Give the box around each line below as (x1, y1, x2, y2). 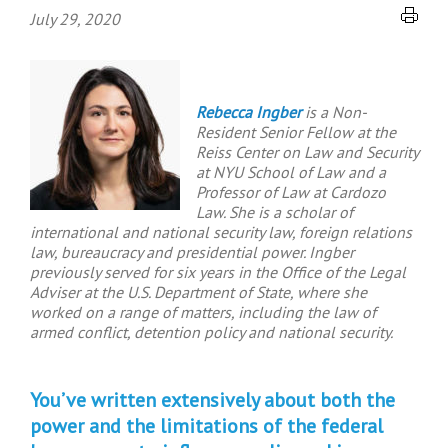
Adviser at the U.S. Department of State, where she (30, 282, 367, 302)
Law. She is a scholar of (196, 202, 353, 222)
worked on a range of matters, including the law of (30, 302, 376, 322)
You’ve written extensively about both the (30, 387, 395, 413)
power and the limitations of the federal (30, 413, 383, 439)
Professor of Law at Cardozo (196, 182, 386, 202)
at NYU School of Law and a (196, 162, 386, 182)
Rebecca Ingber (196, 102, 301, 122)
